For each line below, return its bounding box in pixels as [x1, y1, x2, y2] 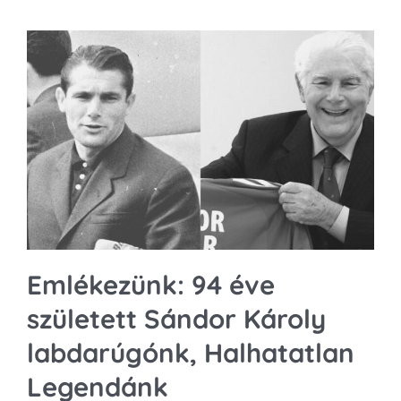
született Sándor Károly [27, 302, 326, 335]
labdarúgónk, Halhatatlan [27, 336, 354, 369]
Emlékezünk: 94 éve [27, 268, 275, 301]
